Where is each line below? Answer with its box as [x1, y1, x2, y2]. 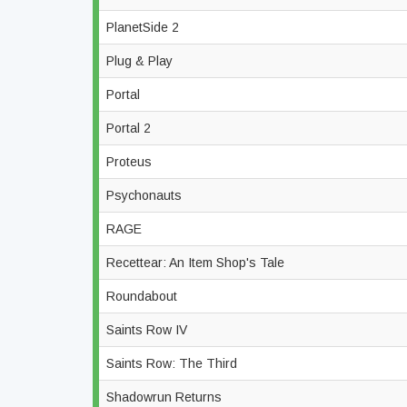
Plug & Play [106, 54, 176, 68]
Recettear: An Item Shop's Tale [106, 255, 288, 270]
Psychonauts [106, 188, 185, 203]
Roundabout [106, 289, 181, 303]
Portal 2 [106, 121, 154, 135]
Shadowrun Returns [106, 390, 225, 404]
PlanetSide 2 [106, 20, 183, 35]
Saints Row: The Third [106, 356, 241, 371]
